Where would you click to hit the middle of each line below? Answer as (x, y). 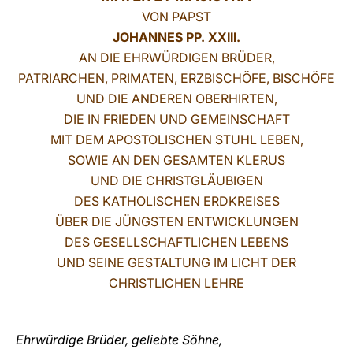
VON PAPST (176, 17)
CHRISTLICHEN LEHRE (176, 283)
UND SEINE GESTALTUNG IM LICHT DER (176, 262)
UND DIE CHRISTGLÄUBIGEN (176, 180)
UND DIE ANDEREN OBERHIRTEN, (176, 98)
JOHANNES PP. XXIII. (176, 37)
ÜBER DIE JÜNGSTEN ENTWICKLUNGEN (176, 221)
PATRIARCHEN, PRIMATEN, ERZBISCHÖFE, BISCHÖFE (176, 78)
